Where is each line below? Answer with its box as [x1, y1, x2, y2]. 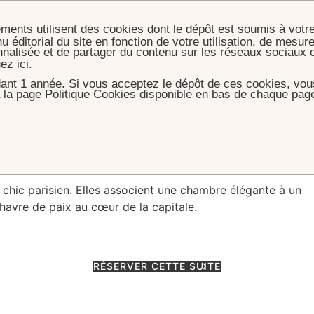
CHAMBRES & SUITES [26, 106, 99, 114]
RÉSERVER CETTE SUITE [93, 260, 221, 272]
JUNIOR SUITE [103, 106, 152, 114]
